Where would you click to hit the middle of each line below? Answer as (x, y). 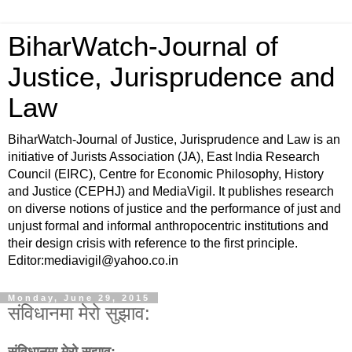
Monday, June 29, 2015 (79, 298)
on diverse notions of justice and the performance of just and (174, 209)
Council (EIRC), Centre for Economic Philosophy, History (166, 174)
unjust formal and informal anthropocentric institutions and (168, 226)
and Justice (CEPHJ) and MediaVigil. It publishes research (171, 191)
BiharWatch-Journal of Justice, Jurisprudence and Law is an (174, 139)
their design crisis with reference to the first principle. (153, 243)
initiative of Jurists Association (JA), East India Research (164, 157)
